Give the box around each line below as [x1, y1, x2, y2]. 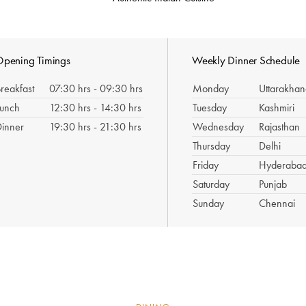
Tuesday [192, 101, 227, 114]
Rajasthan [258, 120, 300, 133]
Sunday [192, 197, 224, 210]
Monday [192, 82, 229, 95]
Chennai [258, 197, 295, 210]
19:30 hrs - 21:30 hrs [48, 120, 141, 133]
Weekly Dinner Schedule [191, 53, 301, 67]
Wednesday [192, 120, 244, 133]
